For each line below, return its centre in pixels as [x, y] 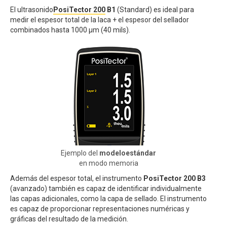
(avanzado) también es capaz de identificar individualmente [106, 188]
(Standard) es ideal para [156, 10]
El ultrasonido [32, 10]
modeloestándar [128, 153]
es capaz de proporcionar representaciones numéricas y [100, 209]
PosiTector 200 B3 [175, 178]
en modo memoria [108, 163]
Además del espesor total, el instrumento [77, 178]
